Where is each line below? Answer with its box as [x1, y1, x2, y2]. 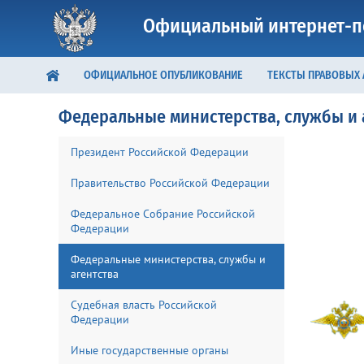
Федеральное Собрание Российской [71, 206, 255, 221]
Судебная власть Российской [71, 297, 217, 312]
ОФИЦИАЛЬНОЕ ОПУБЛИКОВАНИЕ [84, 68, 243, 82]
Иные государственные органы [71, 343, 228, 357]
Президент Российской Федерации [71, 145, 249, 159]
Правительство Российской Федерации [71, 175, 270, 190]
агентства [71, 266, 119, 281]
